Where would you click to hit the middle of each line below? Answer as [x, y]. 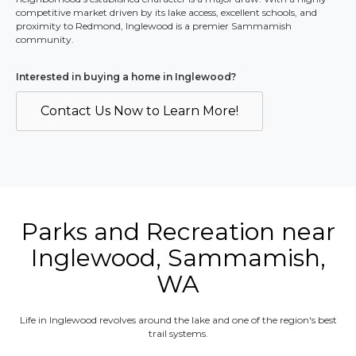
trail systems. [178, 334]
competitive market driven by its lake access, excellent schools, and [166, 13]
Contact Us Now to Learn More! [139, 111]
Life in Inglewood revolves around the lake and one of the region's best [178, 320]
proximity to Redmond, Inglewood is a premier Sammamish [154, 26]
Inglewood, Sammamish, [178, 258]
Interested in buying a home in [95, 77]
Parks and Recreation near [178, 232]
